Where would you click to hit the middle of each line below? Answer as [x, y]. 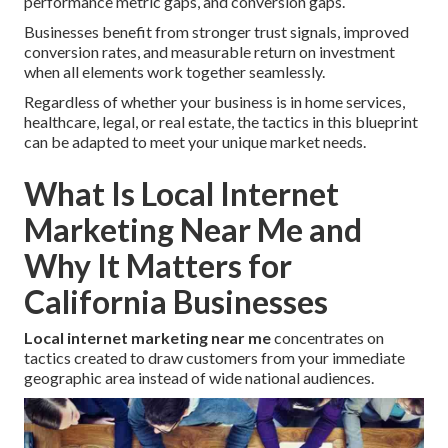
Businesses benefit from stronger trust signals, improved [216, 32]
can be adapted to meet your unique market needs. [195, 142]
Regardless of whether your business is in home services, [214, 102]
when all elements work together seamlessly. [174, 72]
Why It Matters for [158, 266]
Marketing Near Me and [193, 230]
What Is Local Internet [181, 194]
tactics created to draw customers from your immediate [214, 358]
